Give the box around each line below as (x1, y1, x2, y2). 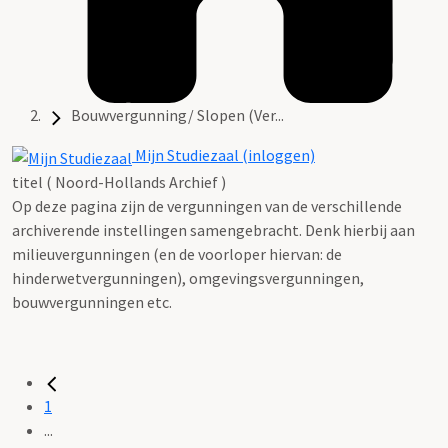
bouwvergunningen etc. (12, 291, 172, 312)
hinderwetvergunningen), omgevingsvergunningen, (12, 267, 364, 288)
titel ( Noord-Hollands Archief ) (12, 171, 226, 192)
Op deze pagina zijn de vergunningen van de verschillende (12, 195, 402, 216)
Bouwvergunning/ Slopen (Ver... (71, 105, 284, 126)
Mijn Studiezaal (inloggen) (132, 145, 315, 166)
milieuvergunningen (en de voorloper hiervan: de (12, 243, 342, 264)
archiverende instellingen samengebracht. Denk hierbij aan (12, 219, 415, 240)
